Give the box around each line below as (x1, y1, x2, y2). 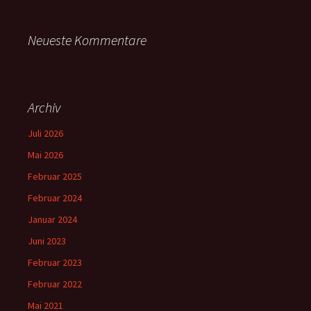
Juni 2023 (28, 235, 66, 247)
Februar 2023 (28, 256, 82, 269)
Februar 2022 (28, 278, 82, 290)
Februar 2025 (28, 170, 82, 183)
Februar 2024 (28, 192, 82, 204)
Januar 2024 (28, 213, 77, 226)
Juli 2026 (28, 127, 63, 140)
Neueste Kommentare (28, 31, 146, 49)
